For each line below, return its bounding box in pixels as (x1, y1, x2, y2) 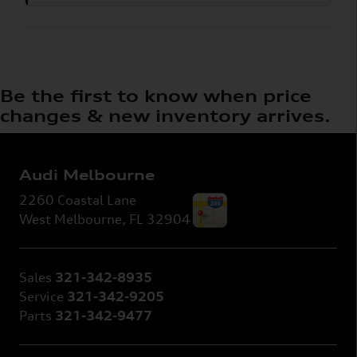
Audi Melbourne (19, 167, 155, 184)
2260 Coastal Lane (19, 192, 136, 209)
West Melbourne (19, 211, 122, 228)
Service (19, 288, 64, 305)
